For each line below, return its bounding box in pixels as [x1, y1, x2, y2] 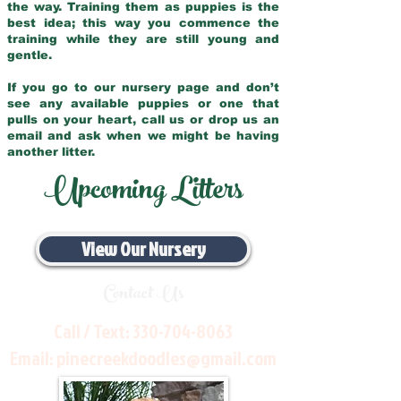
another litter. [7, 145, 95, 158]
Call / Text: [53, 318, 132, 345]
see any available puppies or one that [7, 97, 279, 110]
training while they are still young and [7, 32, 279, 46]
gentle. [7, 48, 59, 62]
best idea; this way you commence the [7, 16, 279, 30]
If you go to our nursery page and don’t [7, 81, 279, 94]
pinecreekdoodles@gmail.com [55, 345, 277, 371]
